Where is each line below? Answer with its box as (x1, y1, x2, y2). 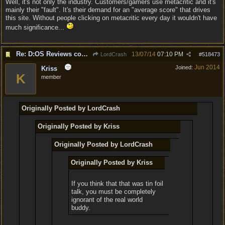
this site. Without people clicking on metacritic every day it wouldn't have (6, 14, 217, 22)
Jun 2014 (194, 64, 220, 71)
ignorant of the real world (71, 196, 143, 203)
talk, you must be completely (71, 188, 156, 195)
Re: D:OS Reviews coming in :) (81, 50, 88, 58)
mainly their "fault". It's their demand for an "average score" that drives (6, 6, 210, 14)
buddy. (71, 204, 90, 211)
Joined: (175, 64, 194, 70)
